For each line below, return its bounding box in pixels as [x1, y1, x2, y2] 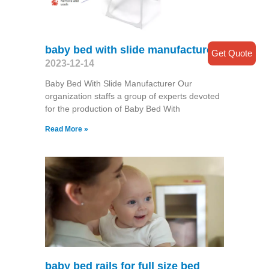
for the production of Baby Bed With [44, 104, 180, 114]
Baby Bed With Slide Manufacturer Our [44, 79, 192, 89]
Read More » [44, 125, 88, 134]
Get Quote [211, 47, 252, 58]
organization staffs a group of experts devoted [44, 91, 220, 101]
